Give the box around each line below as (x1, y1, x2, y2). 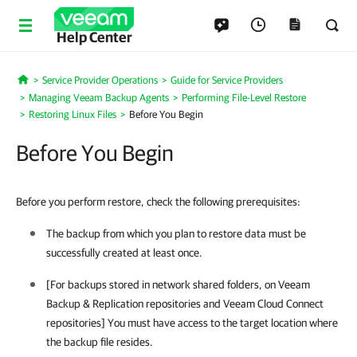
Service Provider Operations (41, 74, 158, 86)
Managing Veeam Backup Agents (29, 92, 169, 104)
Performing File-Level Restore (182, 92, 306, 104)
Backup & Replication (46, 297, 143, 310)
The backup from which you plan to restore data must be (46, 227, 306, 240)
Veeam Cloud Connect (223, 297, 324, 310)
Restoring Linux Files (29, 108, 116, 120)
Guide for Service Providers (170, 74, 283, 86)
